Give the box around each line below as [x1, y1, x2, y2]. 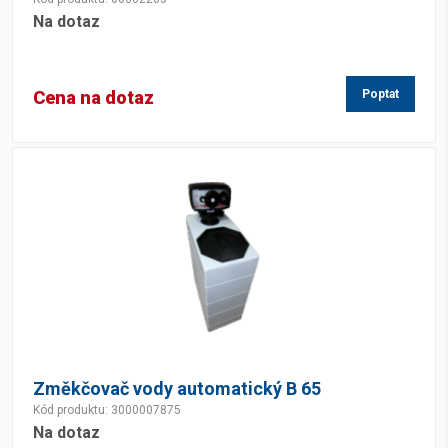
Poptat [362, 87, 399, 101]
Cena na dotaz [33, 87, 154, 108]
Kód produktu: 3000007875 [33, 403, 181, 417]
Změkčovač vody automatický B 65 [33, 378, 321, 399]
